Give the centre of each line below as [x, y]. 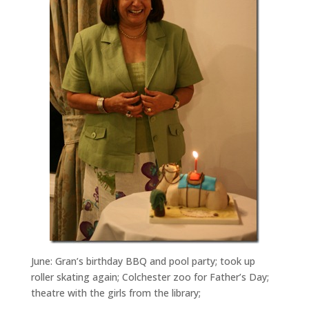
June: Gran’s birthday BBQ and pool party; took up [143, 261]
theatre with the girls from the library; [116, 292]
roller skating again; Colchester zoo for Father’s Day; [150, 277]
